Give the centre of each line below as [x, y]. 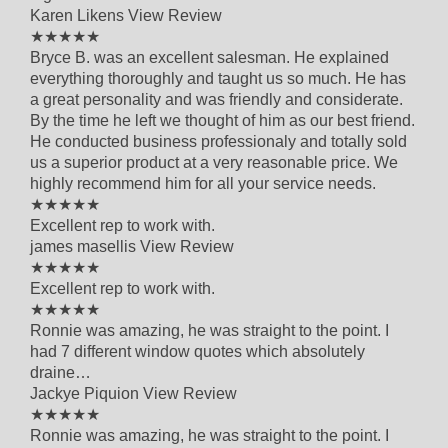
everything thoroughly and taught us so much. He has [218, 78]
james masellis [85, 246]
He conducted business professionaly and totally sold [218, 141]
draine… [60, 372]
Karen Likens [79, 15]
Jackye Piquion [86, 393]
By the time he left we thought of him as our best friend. [222, 120]
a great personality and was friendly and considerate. [216, 99]
